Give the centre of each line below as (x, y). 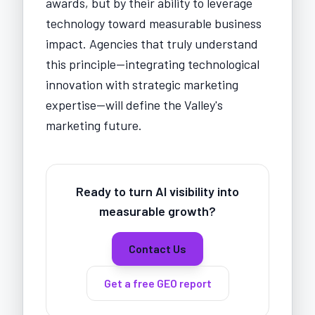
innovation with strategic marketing (142, 84)
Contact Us (157, 248)
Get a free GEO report (157, 283)
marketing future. (94, 125)
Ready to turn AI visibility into (157, 191)
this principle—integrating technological (153, 64)
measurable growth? (157, 211)
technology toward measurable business (154, 23)
